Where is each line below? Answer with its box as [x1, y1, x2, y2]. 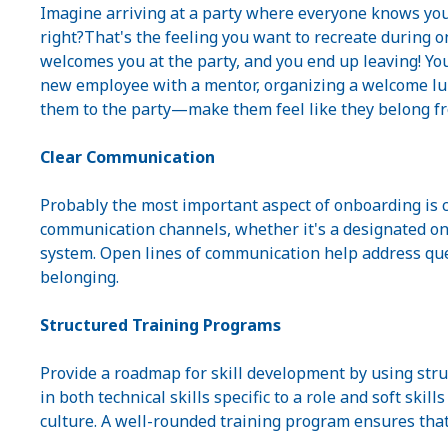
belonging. [40, 266, 119, 288]
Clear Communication [40, 146, 215, 168]
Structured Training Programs [40, 314, 281, 336]
